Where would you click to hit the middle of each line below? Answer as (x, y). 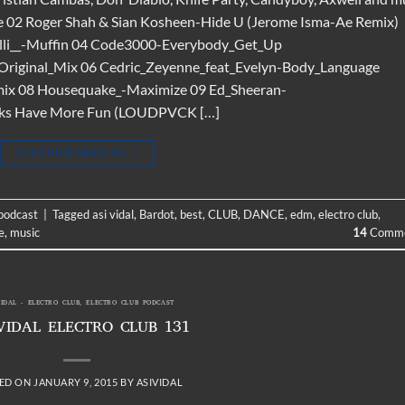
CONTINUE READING (71, 152)
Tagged (72, 215)
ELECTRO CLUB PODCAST (130, 303)
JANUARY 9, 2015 (75, 381)
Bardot (157, 215)
